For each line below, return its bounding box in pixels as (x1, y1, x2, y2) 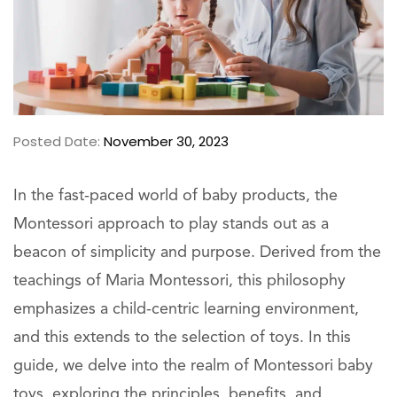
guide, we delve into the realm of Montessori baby (13, 358, 373, 374)
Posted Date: (13, 132, 100, 151)
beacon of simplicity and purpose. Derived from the (13, 245, 381, 261)
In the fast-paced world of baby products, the (13, 188, 338, 204)
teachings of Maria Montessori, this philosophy (13, 273, 346, 289)
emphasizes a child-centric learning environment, (13, 301, 359, 317)
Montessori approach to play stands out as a (13, 216, 329, 232)
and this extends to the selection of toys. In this (13, 330, 351, 346)
